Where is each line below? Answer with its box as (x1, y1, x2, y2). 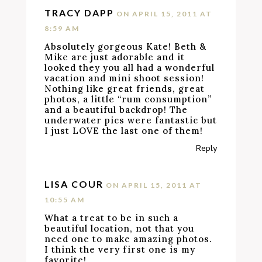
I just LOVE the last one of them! (44, 125, 204, 136)
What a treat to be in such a (44, 212, 179, 223)
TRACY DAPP (44, 7, 115, 18)
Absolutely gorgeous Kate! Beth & (44, 41, 207, 52)
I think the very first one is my (44, 244, 196, 255)
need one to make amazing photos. (44, 233, 213, 244)
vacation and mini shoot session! (44, 73, 205, 84)
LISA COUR (44, 178, 104, 189)
